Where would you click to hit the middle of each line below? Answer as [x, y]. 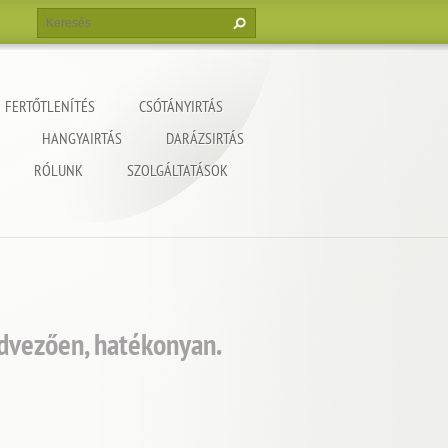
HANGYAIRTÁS [82, 138]
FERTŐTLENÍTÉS [50, 106]
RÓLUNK [58, 170]
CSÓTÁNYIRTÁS [181, 106]
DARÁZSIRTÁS [205, 138]
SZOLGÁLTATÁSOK [177, 170]
